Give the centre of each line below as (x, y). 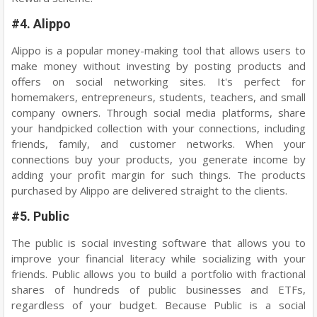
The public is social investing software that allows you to (158, 242)
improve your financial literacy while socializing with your (158, 258)
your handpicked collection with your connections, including (158, 128)
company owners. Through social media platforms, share (158, 112)
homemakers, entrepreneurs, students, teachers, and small (158, 97)
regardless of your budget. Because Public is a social (158, 305)
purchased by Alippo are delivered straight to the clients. (151, 190)
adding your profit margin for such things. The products (158, 174)
